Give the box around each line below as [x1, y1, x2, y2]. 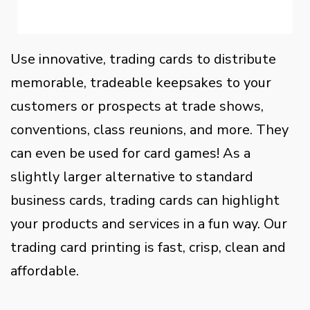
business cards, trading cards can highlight [10, 191, 280, 210]
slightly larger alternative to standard [10, 167, 253, 186]
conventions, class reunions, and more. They [10, 120, 289, 139]
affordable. [10, 262, 79, 280]
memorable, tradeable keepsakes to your [10, 73, 271, 92]
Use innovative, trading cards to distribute [10, 50, 276, 69]
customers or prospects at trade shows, [10, 97, 264, 116]
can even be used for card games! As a [10, 144, 250, 163]
